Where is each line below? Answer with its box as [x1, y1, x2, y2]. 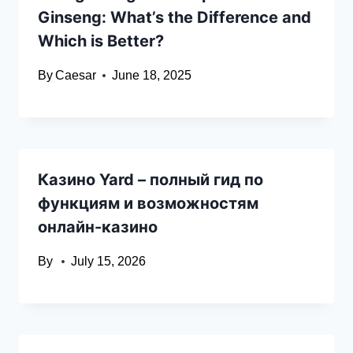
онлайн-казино [38, 217, 158, 237]
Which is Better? [38, 32, 164, 51]
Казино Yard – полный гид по [38, 170, 263, 190]
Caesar [55, 69, 97, 83]
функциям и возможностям [38, 194, 258, 214]
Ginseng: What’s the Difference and [38, 8, 311, 28]
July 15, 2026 [71, 255, 147, 269]
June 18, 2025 [112, 69, 192, 83]
